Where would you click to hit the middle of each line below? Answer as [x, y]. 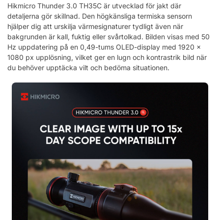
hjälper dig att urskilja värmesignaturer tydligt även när [95, 27]
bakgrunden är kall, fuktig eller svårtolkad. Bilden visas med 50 [109, 37]
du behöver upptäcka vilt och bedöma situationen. [88, 68]
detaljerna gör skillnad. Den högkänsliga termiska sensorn [100, 16]
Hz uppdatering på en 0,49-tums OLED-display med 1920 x [104, 47]
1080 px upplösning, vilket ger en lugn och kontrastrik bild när [107, 57]
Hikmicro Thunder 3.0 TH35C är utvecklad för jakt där [94, 6]
